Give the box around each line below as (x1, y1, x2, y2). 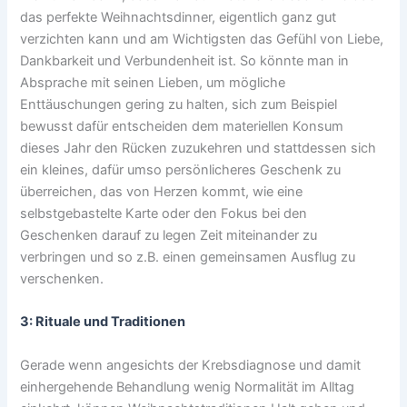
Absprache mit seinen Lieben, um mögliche (20, 74, 286, 91)
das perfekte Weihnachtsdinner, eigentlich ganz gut (20, 8, 337, 25)
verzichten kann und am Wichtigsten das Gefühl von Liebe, (20, 30, 384, 47)
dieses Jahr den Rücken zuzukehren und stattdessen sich (20, 139, 377, 156)
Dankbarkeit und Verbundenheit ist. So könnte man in (20, 52, 350, 69)
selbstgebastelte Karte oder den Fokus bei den (20, 204, 308, 222)
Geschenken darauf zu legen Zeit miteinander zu (20, 226, 318, 243)
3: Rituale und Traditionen (20, 313, 186, 331)
